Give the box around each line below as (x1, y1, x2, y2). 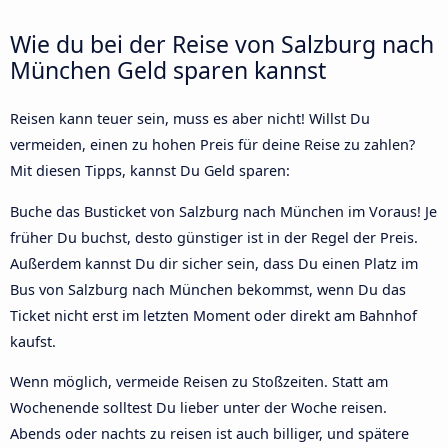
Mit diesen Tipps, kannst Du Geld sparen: (10, 161, 290, 181)
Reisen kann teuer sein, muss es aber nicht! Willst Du (10, 109, 370, 129)
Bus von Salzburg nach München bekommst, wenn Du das (10, 279, 406, 299)
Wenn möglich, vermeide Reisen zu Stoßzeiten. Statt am (10, 372, 388, 392)
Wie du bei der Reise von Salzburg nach (10, 28, 434, 61)
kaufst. (10, 331, 56, 351)
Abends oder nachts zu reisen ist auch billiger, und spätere (10, 424, 409, 444)
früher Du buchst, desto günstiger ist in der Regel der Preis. (10, 227, 418, 247)
